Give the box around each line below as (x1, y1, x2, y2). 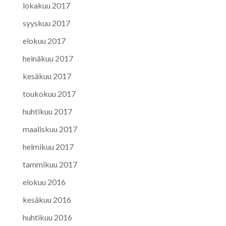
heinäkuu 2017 (22, 53, 73, 63)
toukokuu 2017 (22, 88, 76, 98)
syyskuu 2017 (22, 18, 70, 28)
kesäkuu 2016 (22, 194, 71, 204)
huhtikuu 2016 (22, 212, 72, 222)
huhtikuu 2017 (22, 106, 72, 116)
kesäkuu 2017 (22, 71, 71, 81)
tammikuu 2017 (22, 159, 77, 169)
